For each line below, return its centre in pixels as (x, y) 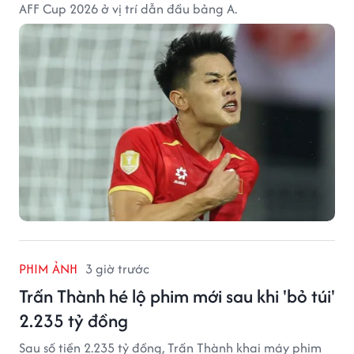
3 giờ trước (117, 268)
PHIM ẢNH (48, 268)
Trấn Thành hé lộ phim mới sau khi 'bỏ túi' (177, 296)
